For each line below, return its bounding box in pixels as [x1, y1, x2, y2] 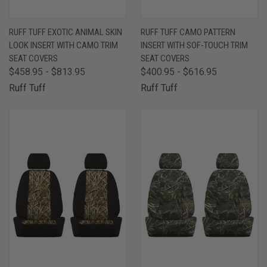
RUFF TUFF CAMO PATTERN [141, 26, 235, 38]
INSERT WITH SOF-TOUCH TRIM [141, 39, 248, 51]
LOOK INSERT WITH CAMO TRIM [9, 39, 118, 51]
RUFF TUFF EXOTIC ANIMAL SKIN [9, 26, 122, 38]
